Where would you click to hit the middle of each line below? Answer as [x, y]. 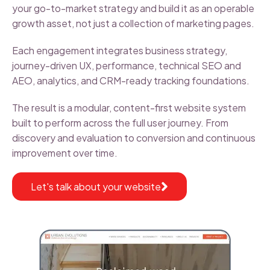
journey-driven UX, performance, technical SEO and [127, 65]
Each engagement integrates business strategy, [120, 50]
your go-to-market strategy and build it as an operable [133, 8]
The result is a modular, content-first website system [129, 108]
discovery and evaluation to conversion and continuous [134, 138]
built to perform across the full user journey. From [120, 123]
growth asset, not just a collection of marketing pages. [133, 23]
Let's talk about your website [96, 187]
